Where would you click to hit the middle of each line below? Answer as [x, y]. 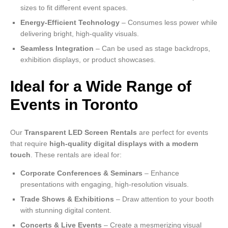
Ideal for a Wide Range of [101, 87]
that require [30, 144]
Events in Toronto [74, 105]
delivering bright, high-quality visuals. [80, 33]
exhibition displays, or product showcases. [88, 59]
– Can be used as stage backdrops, [152, 48]
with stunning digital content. [66, 210]
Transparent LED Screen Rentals [81, 133]
